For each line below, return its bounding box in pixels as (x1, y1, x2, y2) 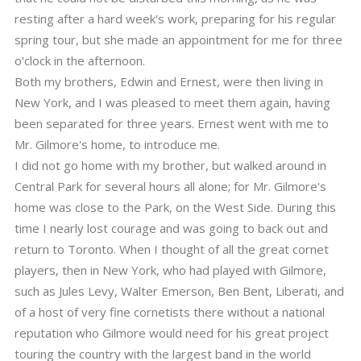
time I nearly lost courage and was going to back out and (15, 220, 328, 236)
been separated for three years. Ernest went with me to (15, 115, 329, 131)
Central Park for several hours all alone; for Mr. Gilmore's (15, 178, 326, 194)
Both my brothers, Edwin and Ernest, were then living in (15, 73, 323, 89)
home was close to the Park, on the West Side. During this (15, 199, 336, 215)
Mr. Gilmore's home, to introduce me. (15, 136, 220, 152)
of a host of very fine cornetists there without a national (15, 304, 325, 320)
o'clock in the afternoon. (15, 52, 145, 68)
